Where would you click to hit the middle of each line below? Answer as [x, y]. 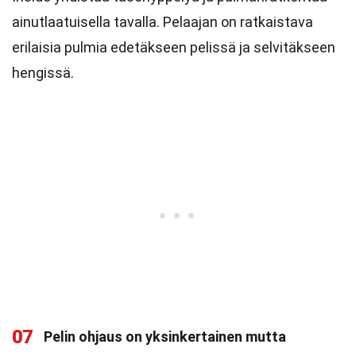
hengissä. [43, 73]
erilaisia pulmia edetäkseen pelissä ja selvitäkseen [174, 47]
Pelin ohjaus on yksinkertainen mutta [165, 337]
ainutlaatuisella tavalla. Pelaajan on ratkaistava [163, 22]
